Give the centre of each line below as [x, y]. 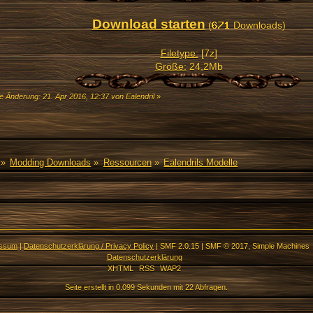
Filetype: [179, 53]
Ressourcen [127, 163]
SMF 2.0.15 [180, 246]
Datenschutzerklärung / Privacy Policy [89, 246]
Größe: [170, 67]
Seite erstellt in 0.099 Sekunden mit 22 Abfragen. [146, 287]
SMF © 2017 [227, 246]
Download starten [148, 24]
